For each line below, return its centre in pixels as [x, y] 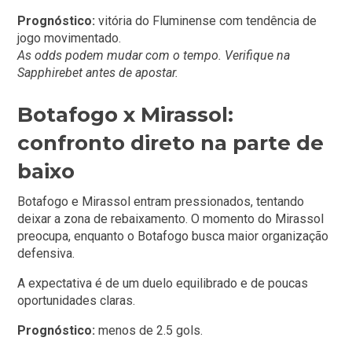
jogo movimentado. [70, 38]
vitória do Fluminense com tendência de [206, 20]
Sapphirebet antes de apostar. [98, 72]
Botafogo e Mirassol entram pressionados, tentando [161, 201]
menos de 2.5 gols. [149, 330]
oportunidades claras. [77, 300]
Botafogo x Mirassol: [126, 114]
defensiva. [46, 253]
